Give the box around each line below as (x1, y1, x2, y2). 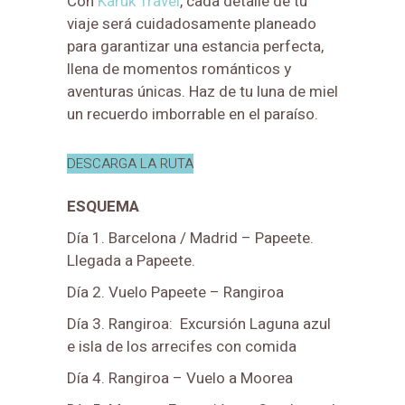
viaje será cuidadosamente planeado (67, 12, 316, 35)
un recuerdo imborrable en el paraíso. (67, 102, 318, 126)
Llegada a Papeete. (67, 249, 195, 272)
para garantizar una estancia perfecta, (67, 34, 324, 58)
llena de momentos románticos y (67, 57, 291, 80)
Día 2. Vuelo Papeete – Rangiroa (67, 280, 284, 304)
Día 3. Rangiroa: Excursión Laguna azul (67, 312, 331, 335)
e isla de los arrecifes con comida (67, 334, 297, 358)
